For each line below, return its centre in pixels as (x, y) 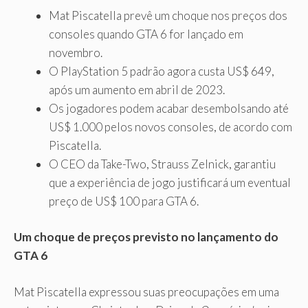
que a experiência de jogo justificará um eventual (170, 182)
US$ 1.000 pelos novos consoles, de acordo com (170, 126)
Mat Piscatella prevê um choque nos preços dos (168, 15)
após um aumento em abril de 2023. (137, 89)
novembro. (76, 52)
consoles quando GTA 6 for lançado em (146, 34)
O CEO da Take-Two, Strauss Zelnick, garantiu (162, 164)
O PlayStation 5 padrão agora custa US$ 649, (162, 71)
